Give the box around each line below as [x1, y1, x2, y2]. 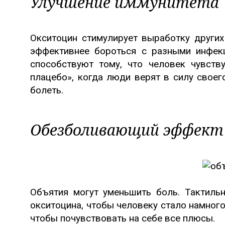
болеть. [30, 84, 63, 96]
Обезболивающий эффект [30, 119, 223, 140]
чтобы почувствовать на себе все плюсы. [30, 212, 215, 224]
